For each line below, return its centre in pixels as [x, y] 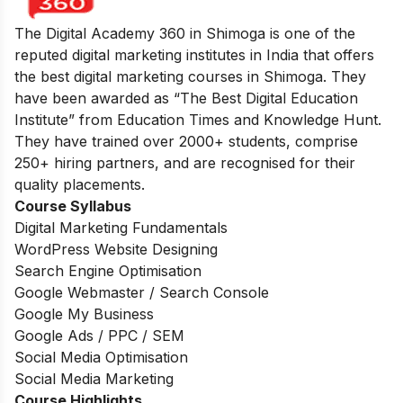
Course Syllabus [73, 206]
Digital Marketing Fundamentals [121, 227]
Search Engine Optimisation [108, 270]
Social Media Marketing [94, 378]
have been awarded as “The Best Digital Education [186, 98]
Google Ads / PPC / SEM [99, 335]
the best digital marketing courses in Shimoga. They [190, 76]
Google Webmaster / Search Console [142, 292]
